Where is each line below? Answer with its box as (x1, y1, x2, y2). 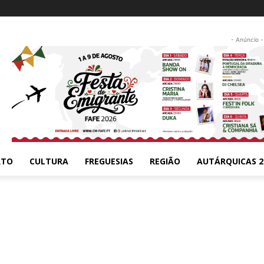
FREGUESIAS (85, 155, 133, 167)
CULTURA (29, 155, 68, 167)
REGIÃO (150, 155, 180, 167)
